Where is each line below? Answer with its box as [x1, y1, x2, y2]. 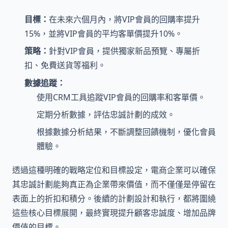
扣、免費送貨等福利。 [24, 60, 106, 71]
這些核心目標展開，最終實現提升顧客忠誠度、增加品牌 [12, 207, 216, 219]
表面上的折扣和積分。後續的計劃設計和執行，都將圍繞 [12, 193, 216, 205]
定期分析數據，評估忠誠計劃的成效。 [37, 108, 175, 120]
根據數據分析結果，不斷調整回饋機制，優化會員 [37, 126, 216, 138]
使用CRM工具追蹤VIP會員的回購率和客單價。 [37, 91, 206, 103]
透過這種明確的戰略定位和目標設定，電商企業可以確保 [12, 164, 216, 176]
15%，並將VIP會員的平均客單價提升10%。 [24, 27, 183, 39]
